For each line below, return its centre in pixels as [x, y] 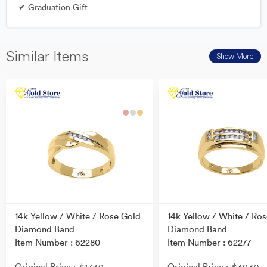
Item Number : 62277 [209, 243]
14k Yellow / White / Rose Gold [78, 216]
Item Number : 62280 [58, 243]
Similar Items [47, 56]
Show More [235, 56]
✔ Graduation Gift [53, 7]
